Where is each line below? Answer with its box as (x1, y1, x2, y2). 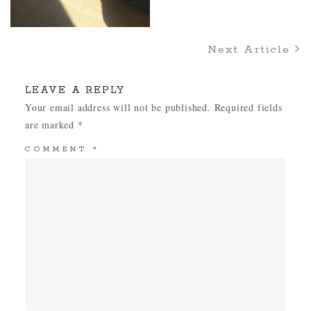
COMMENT (24, 144, 93, 154)
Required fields (214, 101, 283, 114)
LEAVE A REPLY (24, 84, 125, 96)
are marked (24, 118, 78, 131)
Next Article (208, 42, 295, 57)
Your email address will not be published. (24, 101, 211, 114)
